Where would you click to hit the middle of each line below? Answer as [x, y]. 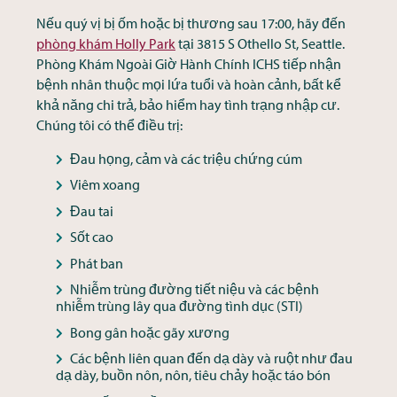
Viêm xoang [105, 185]
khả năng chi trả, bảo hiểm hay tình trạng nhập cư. [188, 105]
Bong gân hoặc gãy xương [149, 332]
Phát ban [96, 263]
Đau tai [91, 210]
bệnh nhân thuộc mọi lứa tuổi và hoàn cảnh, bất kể [189, 85]
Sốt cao [91, 237]
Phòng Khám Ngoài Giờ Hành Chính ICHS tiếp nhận [189, 64]
